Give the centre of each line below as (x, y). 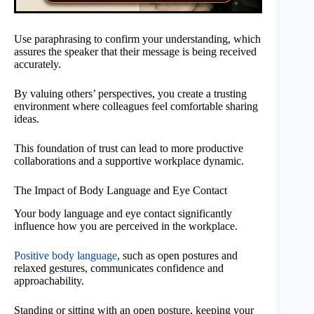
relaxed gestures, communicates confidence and (119, 268)
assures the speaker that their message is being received (135, 51)
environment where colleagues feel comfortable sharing (136, 106)
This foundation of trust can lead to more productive (129, 148)
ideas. (27, 118)
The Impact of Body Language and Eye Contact (121, 190)
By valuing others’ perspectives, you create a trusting (130, 93)
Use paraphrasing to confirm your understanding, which (137, 39)
